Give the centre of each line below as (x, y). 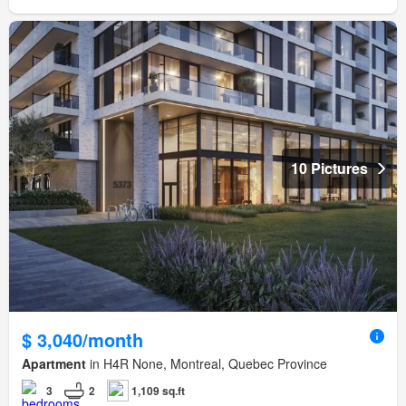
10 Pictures (329, 168)
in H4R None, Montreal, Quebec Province (207, 363)
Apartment (54, 363)
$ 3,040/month (82, 339)
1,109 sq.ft (158, 390)
